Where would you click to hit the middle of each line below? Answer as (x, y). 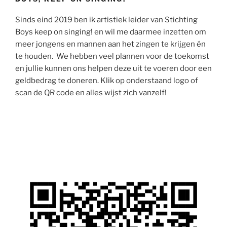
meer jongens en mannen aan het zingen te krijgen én (110, 44)
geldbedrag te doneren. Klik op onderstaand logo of (107, 80)
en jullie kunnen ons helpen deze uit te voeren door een (113, 68)
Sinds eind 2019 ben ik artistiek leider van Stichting (106, 20)
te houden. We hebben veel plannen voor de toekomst (112, 56)
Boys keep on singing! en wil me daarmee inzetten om (111, 32)
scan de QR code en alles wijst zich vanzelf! (91, 92)
